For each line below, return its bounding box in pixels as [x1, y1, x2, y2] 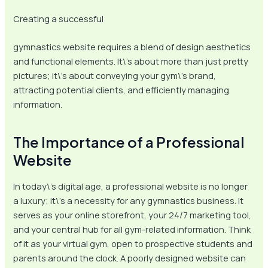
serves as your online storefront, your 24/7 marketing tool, [13, 209, 252, 221]
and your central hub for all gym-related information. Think [13, 223, 251, 236]
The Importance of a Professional [13, 133, 245, 151]
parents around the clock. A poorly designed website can [13, 252, 246, 264]
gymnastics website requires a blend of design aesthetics [13, 41, 251, 53]
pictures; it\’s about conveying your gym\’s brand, [13, 69, 217, 82]
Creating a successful [13, 12, 104, 25]
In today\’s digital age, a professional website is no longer [13, 180, 248, 193]
